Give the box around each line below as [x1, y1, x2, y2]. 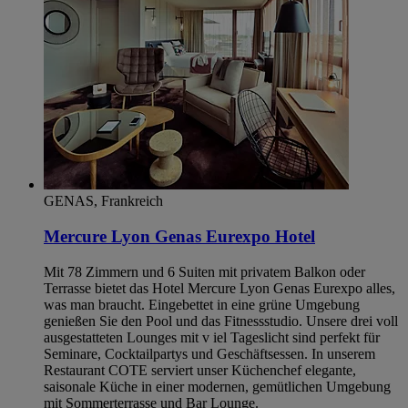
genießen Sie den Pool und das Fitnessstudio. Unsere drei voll [44, 312, 398, 329]
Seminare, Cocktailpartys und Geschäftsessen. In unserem [44, 345, 375, 362]
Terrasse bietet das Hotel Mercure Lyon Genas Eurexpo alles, [44, 280, 395, 296]
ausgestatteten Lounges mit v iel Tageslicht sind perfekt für [44, 329, 380, 345]
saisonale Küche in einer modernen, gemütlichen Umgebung [44, 378, 391, 394]
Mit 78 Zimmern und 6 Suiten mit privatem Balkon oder [44, 263, 365, 280]
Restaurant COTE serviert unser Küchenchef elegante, [44, 362, 356, 378]
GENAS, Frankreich [44, 193, 163, 209]
